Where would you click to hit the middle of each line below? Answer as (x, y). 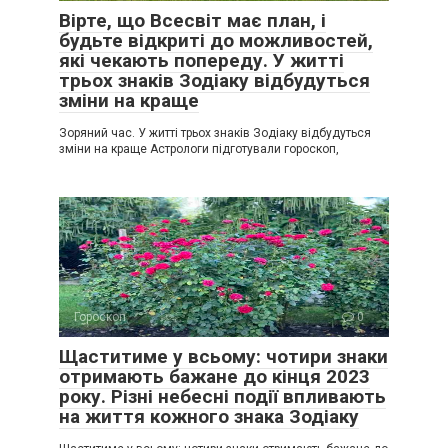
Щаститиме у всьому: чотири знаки (223, 356)
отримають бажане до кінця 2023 (214, 376)
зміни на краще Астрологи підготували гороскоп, (199, 149)
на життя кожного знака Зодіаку (209, 416)
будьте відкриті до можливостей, (216, 40)
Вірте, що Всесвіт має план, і (192, 20)
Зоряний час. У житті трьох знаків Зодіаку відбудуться (215, 133)
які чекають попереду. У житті (201, 60)
